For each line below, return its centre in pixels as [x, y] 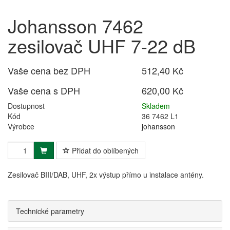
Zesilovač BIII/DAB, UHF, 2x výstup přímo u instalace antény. [106, 175]
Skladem [156, 106]
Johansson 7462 [75, 25]
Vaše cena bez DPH [49, 70]
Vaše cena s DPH [44, 90]
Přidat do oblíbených [104, 150]
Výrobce [21, 126]
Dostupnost [26, 106]
